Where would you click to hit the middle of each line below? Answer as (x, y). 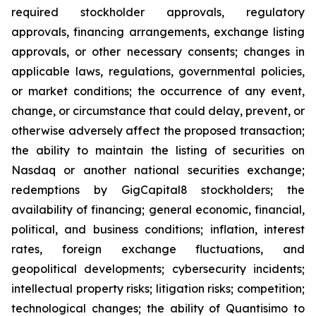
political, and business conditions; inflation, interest (158, 229)
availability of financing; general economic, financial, (158, 209)
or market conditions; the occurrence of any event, (158, 91)
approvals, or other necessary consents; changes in (158, 51)
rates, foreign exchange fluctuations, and (158, 249)
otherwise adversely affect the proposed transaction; (158, 130)
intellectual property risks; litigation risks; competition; (158, 288)
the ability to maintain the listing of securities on (158, 150)
